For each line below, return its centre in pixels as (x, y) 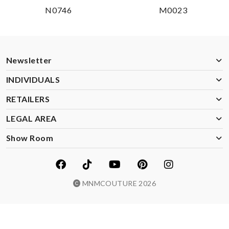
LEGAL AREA (31, 119)
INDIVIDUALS (33, 80)
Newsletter (29, 60)
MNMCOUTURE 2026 (118, 184)
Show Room (30, 138)
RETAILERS (28, 99)
